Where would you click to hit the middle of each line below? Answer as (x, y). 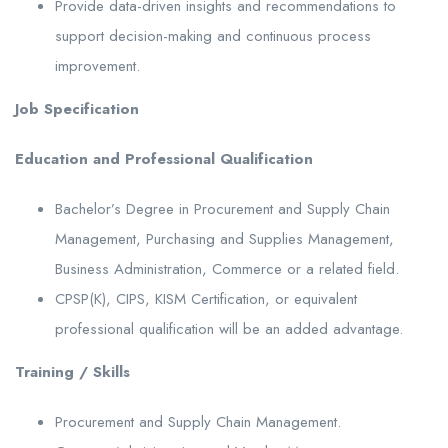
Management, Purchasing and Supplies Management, (224, 238)
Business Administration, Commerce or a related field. (227, 268)
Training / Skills (72, 371)
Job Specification (77, 108)
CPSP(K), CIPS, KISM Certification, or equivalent (206, 298)
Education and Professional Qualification (164, 158)
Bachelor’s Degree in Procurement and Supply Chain (222, 208)
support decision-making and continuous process (213, 35)
